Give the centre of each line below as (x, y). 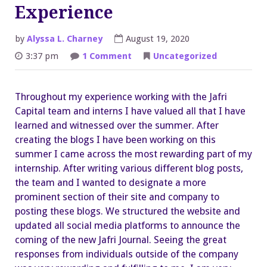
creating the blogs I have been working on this (115, 139)
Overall (147, 72)
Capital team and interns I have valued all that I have (130, 111)
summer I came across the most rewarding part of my (133, 154)
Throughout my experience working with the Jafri (121, 97)
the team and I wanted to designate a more (111, 182)
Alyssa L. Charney (65, 38)
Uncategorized (185, 56)
